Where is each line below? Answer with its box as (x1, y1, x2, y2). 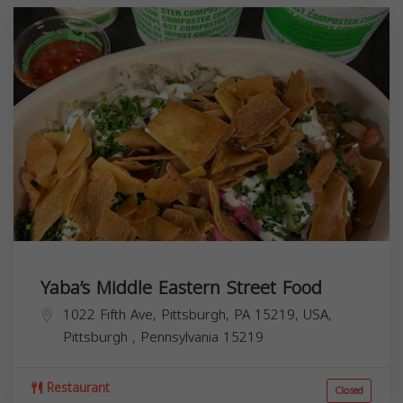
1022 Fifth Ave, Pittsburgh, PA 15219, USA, (63, 301, 332, 327)
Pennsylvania (140, 324, 223, 350)
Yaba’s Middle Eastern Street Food (40, 270, 322, 305)
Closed (335, 381, 363, 400)
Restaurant (42, 375, 110, 400)
